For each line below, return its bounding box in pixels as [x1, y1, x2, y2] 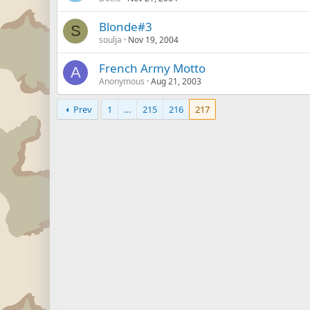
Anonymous [99, 75, 145, 87]
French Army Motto [99, 60, 206, 76]
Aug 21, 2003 [151, 75, 201, 87]
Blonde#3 [99, 19, 152, 35]
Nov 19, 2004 [128, 34, 179, 46]
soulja [99, 34, 122, 46]
